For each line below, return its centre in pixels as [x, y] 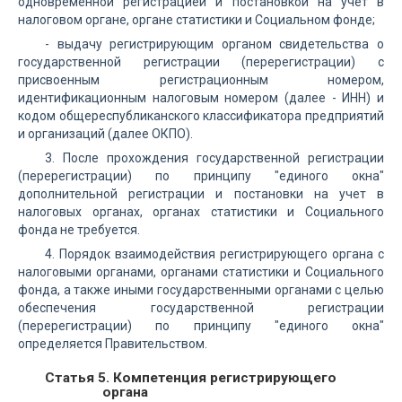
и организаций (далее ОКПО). [105, 134]
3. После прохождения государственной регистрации [214, 158]
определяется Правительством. [113, 344]
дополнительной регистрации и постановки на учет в [201, 194]
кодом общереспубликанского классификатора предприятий [201, 116]
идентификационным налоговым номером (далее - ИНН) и [201, 98]
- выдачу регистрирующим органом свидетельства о [214, 44]
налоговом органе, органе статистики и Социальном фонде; [197, 20]
